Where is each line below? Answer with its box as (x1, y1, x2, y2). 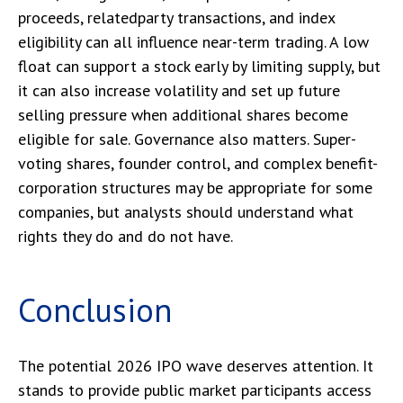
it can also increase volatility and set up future (18, 80, 340, 102)
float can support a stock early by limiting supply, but (18, 56, 381, 77)
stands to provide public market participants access (18, 380, 372, 401)
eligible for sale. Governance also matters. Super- (18, 129, 356, 150)
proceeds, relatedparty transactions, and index (18, 7, 335, 29)
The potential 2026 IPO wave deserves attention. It (18, 355, 373, 377)
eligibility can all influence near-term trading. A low (18, 31, 369, 53)
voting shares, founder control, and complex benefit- (18, 153, 378, 175)
